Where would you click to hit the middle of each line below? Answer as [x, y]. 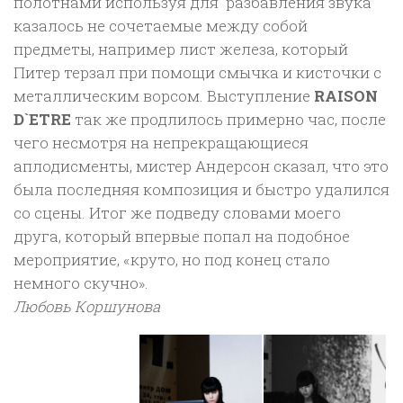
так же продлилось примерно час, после [228, 120]
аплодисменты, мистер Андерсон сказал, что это [201, 166]
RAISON [346, 96]
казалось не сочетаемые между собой [161, 26]
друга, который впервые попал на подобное [182, 237]
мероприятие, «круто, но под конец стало [172, 260]
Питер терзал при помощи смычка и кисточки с [197, 73]
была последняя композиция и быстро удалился [201, 190]
